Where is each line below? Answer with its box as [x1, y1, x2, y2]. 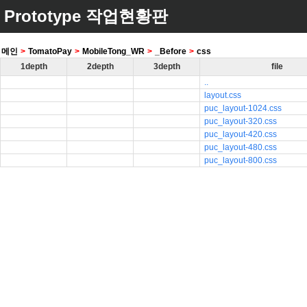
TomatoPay [28, 47, 72, 56]
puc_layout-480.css [204, 143, 277, 152]
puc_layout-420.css [204, 130, 277, 139]
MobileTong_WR [82, 47, 145, 56]
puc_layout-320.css [204, 116, 277, 126]
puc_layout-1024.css [204, 103, 282, 113]
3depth [153, 62, 180, 71]
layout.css [204, 90, 241, 100]
